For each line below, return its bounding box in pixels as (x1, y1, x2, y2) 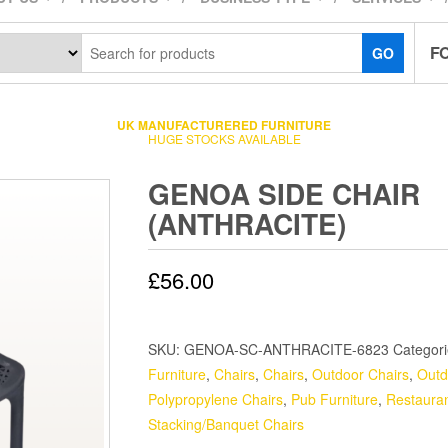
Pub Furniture (291, 389, 378, 409)
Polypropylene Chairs (148, 389, 283, 409)
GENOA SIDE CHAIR (148, 173, 420, 214)
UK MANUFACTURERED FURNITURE (117, 115, 331, 134)
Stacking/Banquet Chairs (148, 414, 304, 434)
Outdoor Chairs (312, 364, 409, 384)
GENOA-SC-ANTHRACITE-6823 (184, 339, 389, 359)
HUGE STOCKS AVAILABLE (147, 129, 301, 147)
